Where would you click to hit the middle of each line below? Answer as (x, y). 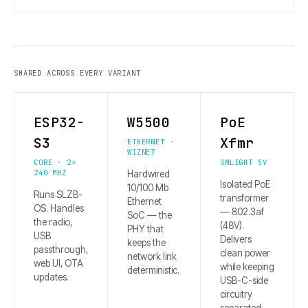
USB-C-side (244, 281)
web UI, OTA (58, 264)
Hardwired (148, 174)
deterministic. (153, 271)
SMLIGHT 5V (244, 163)
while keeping (247, 267)
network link (152, 257)
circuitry (236, 295)
